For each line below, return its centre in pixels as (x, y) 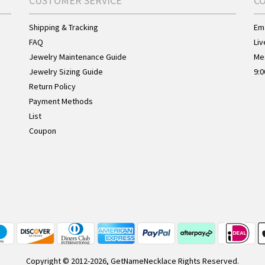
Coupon (43, 131)
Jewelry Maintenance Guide (78, 57)
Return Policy (52, 86)
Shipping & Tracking (64, 27)
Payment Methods (61, 101)
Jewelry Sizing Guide (66, 72)
